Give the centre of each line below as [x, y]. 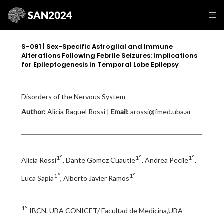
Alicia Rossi [39, 160]
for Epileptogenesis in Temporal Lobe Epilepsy [100, 65]
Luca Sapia [37, 178]
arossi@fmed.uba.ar [160, 112]
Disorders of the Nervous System [73, 97]
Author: [33, 112]
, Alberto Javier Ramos [95, 178]
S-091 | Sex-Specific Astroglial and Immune [97, 47]
